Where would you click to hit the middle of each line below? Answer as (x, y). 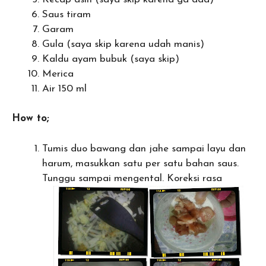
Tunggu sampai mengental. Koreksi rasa (132, 178)
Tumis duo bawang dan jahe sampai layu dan (144, 148)
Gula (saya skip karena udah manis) (123, 44)
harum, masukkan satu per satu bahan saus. (140, 163)
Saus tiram (66, 14)
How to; (31, 118)
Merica (58, 74)
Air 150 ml (64, 88)
